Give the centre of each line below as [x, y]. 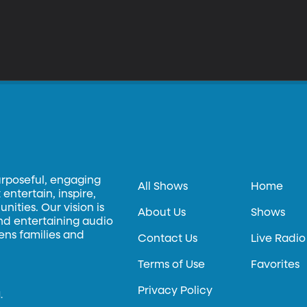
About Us [162, 213]
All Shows [163, 187]
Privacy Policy [175, 292]
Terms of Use [172, 266]
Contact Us [168, 240]
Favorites [275, 266]
